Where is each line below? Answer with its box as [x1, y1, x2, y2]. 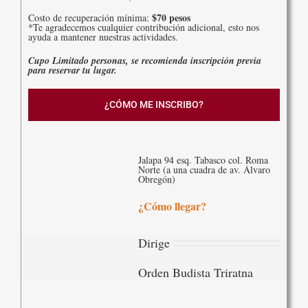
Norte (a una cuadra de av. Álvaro [138, 162, 270, 176]
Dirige [138, 234, 170, 251]
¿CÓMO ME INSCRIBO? [104, 98, 203, 110]
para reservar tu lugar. [28, 63, 117, 77]
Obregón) [138, 172, 175, 186]
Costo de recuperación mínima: [28, 10, 152, 24]
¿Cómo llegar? [138, 197, 206, 214]
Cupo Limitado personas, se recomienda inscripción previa [28, 53, 261, 67]
